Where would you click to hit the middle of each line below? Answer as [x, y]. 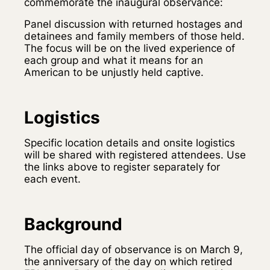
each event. [52, 179]
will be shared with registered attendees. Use [135, 155]
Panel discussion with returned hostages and [133, 24]
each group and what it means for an [114, 60]
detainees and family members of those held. [134, 36]
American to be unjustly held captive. [114, 72]
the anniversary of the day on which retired [128, 262]
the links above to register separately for [122, 167]
